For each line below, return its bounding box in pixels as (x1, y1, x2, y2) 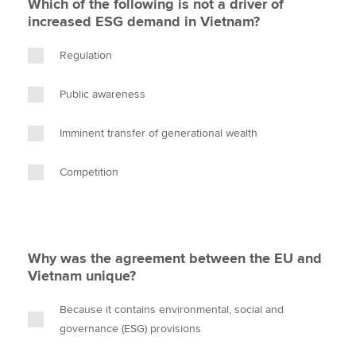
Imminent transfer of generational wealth (60, 126, 257, 140)
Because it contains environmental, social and (60, 303, 284, 316)
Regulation (60, 48, 112, 62)
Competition (60, 165, 118, 179)
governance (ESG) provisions (60, 322, 201, 335)
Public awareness (60, 87, 145, 101)
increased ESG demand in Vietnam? (28, 13, 260, 30)
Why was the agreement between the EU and (28, 250, 322, 267)
